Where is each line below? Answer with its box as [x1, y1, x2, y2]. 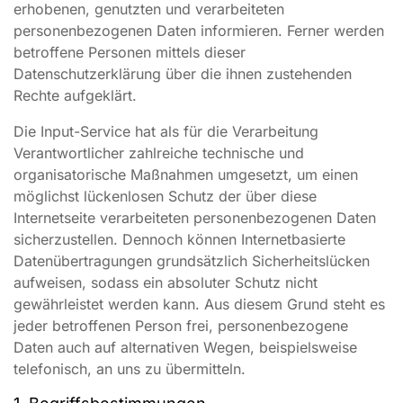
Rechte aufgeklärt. [13, 86, 137, 104]
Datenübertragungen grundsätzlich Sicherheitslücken [13, 252, 370, 270]
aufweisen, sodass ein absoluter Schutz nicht [13, 273, 318, 291]
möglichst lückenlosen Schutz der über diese [13, 187, 317, 205]
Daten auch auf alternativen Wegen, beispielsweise [13, 338, 357, 356]
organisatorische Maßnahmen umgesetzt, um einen [13, 166, 358, 184]
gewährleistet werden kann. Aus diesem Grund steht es [13, 295, 385, 313]
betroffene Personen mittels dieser [13, 43, 246, 61]
